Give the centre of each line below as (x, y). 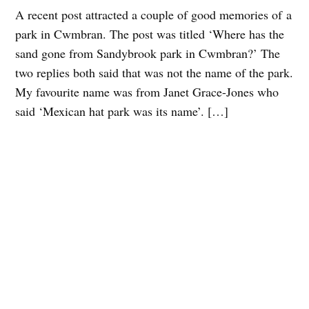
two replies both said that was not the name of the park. (154, 72)
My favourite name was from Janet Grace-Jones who (147, 91)
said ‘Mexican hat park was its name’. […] (122, 111)
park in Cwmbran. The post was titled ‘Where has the (150, 33)
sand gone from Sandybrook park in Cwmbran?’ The (148, 53)
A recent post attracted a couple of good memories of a (154, 14)
